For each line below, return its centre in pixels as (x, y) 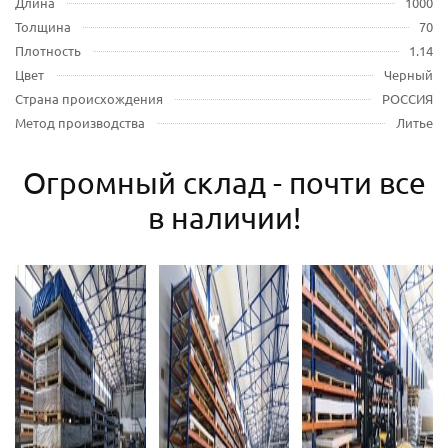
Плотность (48, 51)
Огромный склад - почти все (224, 183)
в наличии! (224, 218)
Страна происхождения (89, 99)
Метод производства (80, 123)
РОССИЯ (407, 99)
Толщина (43, 27)
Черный (408, 75)
